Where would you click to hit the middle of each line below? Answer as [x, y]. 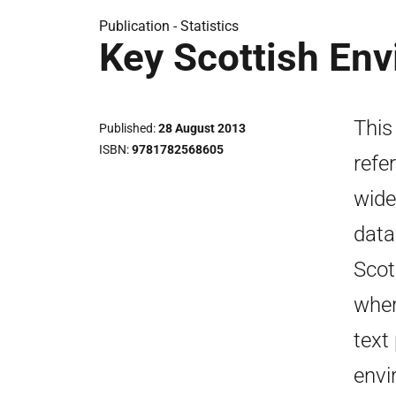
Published [126, 128]
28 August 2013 [202, 128]
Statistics [209, 26]
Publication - [140, 26]
